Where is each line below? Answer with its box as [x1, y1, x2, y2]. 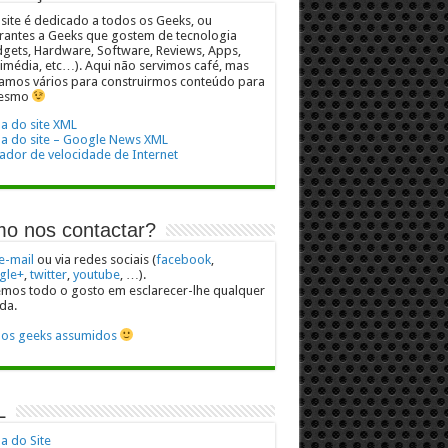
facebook [155, 251, 211, 267]
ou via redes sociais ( [33, 251, 156, 267]
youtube [72, 266, 120, 282]
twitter [29, 266, 67, 282]
